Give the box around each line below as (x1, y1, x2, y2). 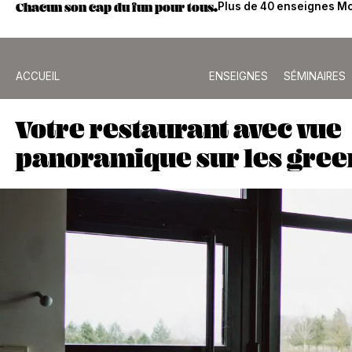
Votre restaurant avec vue (16, 112, 342, 145)
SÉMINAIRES (284, 70, 346, 82)
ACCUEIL (16, 70, 60, 82)
